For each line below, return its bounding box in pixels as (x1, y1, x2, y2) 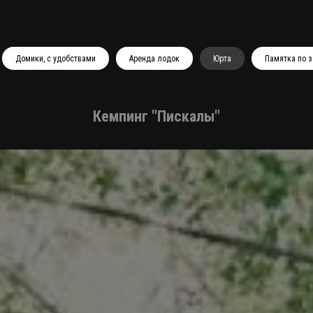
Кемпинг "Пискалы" (93, 108, 220, 125)
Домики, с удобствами (15, 54, 96, 64)
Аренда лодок (129, 54, 180, 64)
